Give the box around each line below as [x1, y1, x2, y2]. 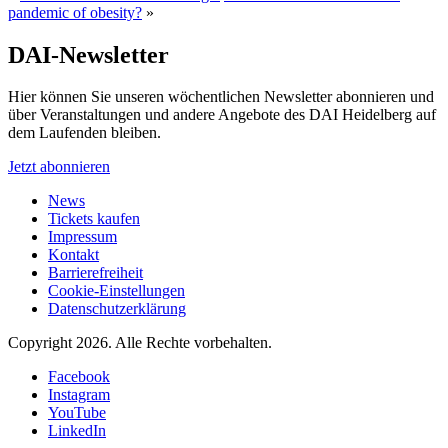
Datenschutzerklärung [48, 300, 186, 318]
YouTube [48, 404, 106, 422]
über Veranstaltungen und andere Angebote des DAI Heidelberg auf [8, 106, 436, 124]
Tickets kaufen [48, 210, 140, 228]
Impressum [48, 228, 117, 246]
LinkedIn [48, 422, 106, 440]
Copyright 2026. [8, 334, 112, 352]
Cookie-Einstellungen [48, 282, 185, 300]
